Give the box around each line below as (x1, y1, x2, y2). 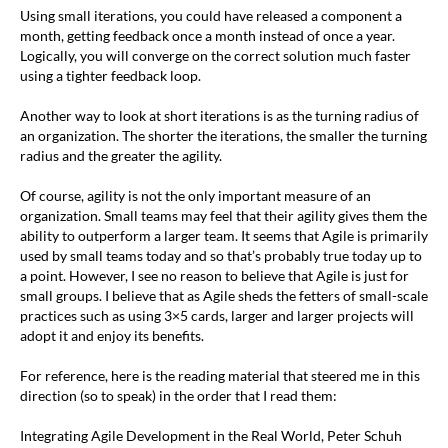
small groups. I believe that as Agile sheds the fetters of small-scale (20, 287, 428, 304)
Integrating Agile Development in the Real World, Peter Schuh (20, 427, 402, 444)
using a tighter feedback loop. (20, 67, 201, 84)
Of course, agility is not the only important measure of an (20, 187, 371, 204)
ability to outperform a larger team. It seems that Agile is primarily (20, 227, 428, 244)
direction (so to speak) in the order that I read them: (20, 387, 337, 404)
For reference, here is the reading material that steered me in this (20, 367, 420, 384)
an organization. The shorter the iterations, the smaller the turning (20, 127, 427, 144)
